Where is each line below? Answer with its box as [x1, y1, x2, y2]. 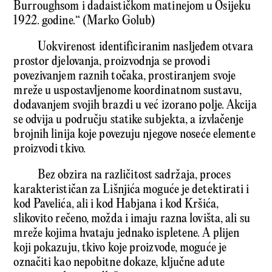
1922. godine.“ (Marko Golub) [13, 13, 155, 28]
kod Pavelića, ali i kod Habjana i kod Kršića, [13, 197, 219, 211]
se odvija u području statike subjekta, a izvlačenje [13, 112, 244, 127]
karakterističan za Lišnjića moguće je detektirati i [13, 182, 250, 197]
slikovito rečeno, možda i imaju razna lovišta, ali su [13, 211, 250, 226]
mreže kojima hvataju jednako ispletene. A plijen [13, 226, 240, 240]
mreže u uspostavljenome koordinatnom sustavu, [13, 83, 242, 98]
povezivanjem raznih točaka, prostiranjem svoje [13, 69, 236, 83]
